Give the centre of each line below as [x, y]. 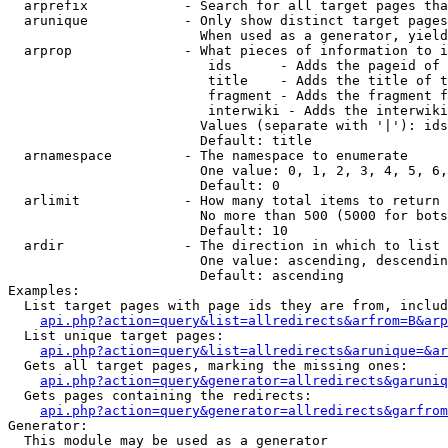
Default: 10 [148, 230]
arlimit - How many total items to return [224, 200]
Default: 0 [144, 185]
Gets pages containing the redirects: [160, 395]
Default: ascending [176, 275]
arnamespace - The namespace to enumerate [208, 155]
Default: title [160, 140]
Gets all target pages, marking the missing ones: [208, 365]
